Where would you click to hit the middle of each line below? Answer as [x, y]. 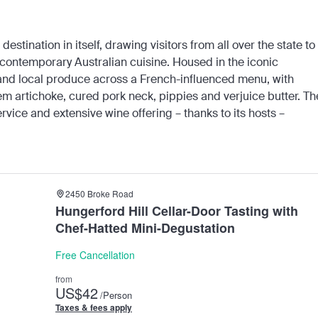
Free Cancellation [95, 255]
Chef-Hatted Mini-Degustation [145, 228]
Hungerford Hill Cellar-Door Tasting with [177, 211]
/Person [116, 295]
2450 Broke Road [99, 194]
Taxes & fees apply [94, 308]
